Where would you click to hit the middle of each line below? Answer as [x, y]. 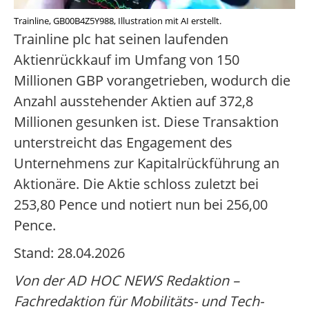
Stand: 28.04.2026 [69, 253]
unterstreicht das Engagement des [123, 143]
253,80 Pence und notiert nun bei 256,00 [141, 205]
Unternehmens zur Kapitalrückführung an [147, 163]
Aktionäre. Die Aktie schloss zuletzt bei [136, 184]
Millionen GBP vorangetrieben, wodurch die [152, 81]
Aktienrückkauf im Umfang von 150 [127, 60]
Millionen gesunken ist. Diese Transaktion [146, 122]
